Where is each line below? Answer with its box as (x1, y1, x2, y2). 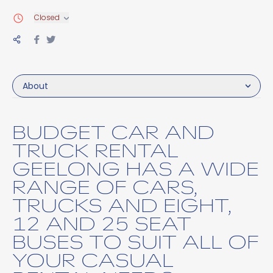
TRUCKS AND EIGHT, (12, 193, 232, 216)
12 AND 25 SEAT (12, 211, 191, 235)
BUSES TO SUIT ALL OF (12, 230, 259, 253)
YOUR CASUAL (12, 248, 174, 271)
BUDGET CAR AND (12, 120, 214, 143)
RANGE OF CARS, (12, 175, 197, 198)
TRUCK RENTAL (12, 138, 179, 161)
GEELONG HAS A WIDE (12, 157, 259, 180)
